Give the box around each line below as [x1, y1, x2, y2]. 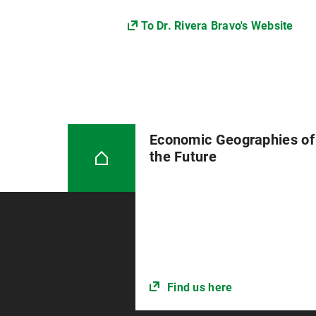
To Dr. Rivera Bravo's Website [141, 18, 293, 32]
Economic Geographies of [149, 131, 315, 148]
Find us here [166, 281, 233, 295]
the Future [149, 148, 217, 165]
